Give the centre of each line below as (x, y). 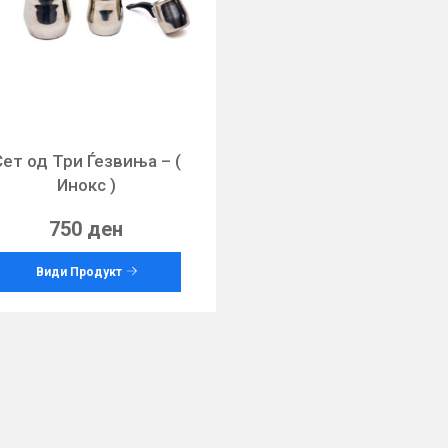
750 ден (86, 229)
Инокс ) (86, 185)
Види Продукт (78, 272)
